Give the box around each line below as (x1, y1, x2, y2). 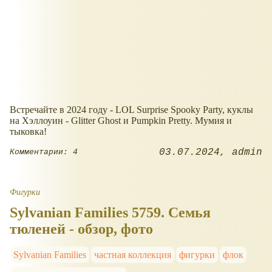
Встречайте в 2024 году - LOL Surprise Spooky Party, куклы (10, 104, 253, 115)
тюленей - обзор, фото (10, 220, 153, 237)
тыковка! (10, 126, 47, 137)
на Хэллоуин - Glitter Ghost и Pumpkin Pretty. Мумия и (10, 115, 232, 126)
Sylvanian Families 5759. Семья (10, 204, 211, 220)
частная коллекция (94, 249, 172, 260)
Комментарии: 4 (10, 148, 78, 157)
